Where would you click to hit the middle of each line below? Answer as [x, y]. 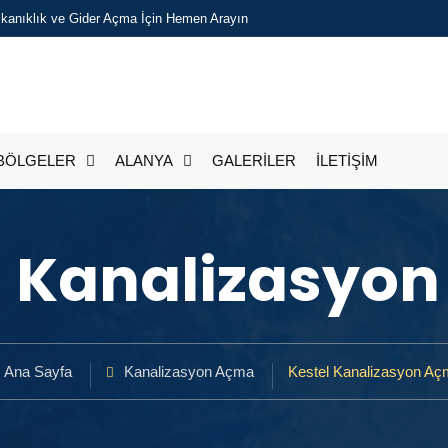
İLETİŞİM [347, 160]
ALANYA [144, 160]
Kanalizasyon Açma [188, 371]
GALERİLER [254, 160]
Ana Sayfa [37, 371]
